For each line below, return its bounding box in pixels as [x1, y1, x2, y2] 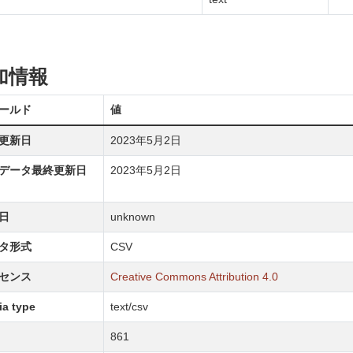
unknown [110, 210, 155, 223]
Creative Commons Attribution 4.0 [110, 270, 278, 283]
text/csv [110, 300, 148, 313]
